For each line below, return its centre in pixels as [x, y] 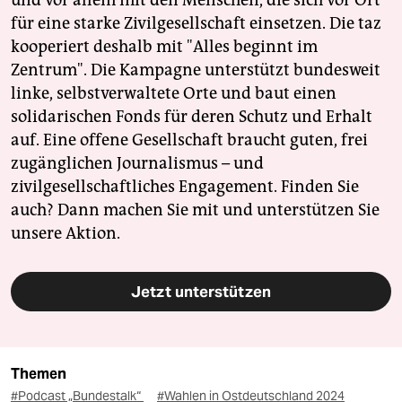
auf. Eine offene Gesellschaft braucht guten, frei [189, 140]
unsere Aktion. [66, 234]
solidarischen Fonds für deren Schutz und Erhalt [192, 117]
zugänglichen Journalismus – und [137, 164]
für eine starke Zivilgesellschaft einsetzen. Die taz [196, 24]
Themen [39, 374]
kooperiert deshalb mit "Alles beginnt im [164, 47]
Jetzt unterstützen [201, 292]
